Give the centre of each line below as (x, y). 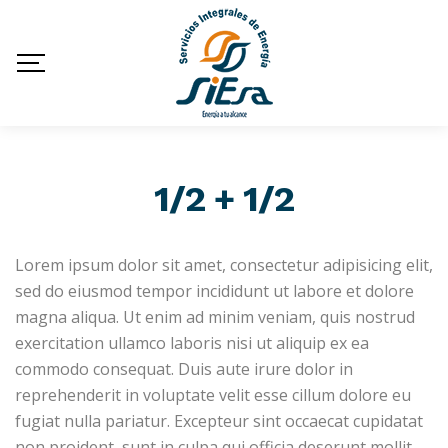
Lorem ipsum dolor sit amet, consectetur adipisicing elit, (224, 265)
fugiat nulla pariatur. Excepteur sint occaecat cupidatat (219, 421)
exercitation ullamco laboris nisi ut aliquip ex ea (192, 343)
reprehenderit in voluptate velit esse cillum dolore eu (213, 395)
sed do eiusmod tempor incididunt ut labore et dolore (214, 291)
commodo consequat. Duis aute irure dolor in (184, 369)
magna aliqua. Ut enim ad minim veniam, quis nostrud (215, 317)
